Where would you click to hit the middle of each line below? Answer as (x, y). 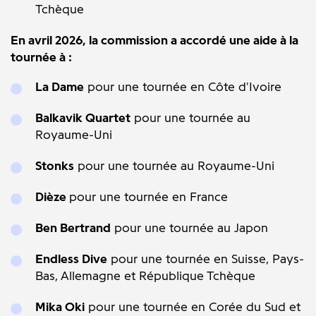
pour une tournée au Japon (189, 228)
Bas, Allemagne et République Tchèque (145, 276)
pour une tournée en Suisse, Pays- (206, 259)
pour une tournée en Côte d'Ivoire (183, 87)
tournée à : (41, 57)
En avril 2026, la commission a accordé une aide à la (154, 40)
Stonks (55, 166)
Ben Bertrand (73, 228)
